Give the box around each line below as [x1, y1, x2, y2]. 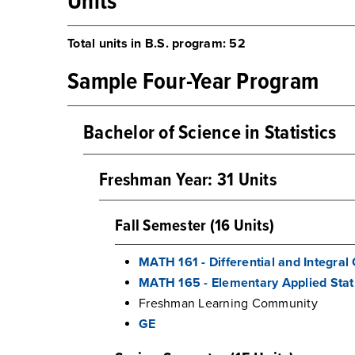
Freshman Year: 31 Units [99, 169, 277, 193]
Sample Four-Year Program [67, 67, 319, 98]
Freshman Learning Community [139, 296, 318, 311]
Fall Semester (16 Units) [115, 216, 274, 237]
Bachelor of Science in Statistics [83, 120, 337, 147]
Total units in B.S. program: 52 [67, 36, 246, 52]
